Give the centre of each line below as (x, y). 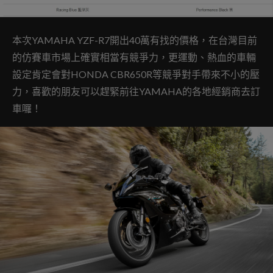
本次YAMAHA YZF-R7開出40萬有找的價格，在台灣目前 (135, 40)
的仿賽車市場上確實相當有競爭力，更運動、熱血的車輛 (134, 57)
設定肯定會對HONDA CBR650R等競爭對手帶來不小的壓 (136, 74)
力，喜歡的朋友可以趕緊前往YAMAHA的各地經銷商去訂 (136, 91)
